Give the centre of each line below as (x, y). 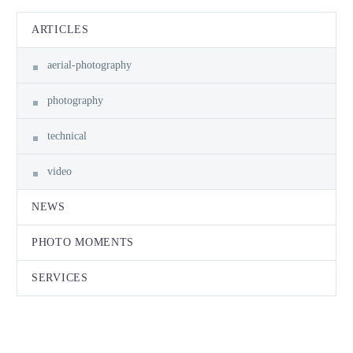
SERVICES (60, 277)
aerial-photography (89, 65)
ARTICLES (60, 29)
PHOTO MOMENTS (83, 242)
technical (67, 136)
